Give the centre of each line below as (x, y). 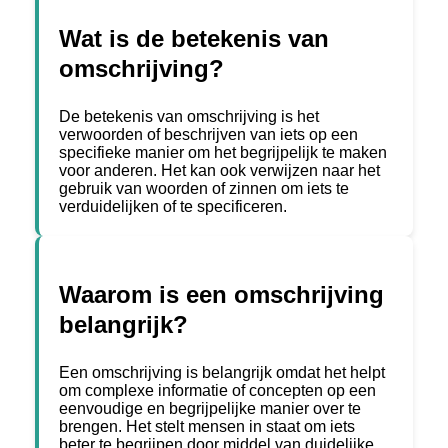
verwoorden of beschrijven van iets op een (208, 135)
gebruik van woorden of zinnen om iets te (204, 189)
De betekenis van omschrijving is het (189, 117)
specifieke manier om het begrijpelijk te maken (223, 153)
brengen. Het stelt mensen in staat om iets (207, 427)
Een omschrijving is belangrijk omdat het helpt (222, 373)
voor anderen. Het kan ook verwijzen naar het (219, 171)
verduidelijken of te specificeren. (173, 207)
